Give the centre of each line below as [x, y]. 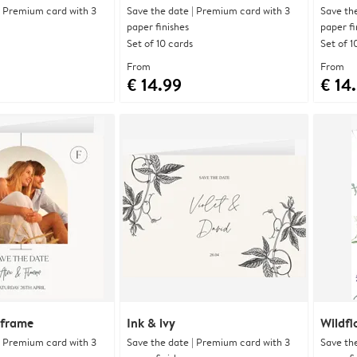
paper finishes [158, 26]
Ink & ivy [151, 322]
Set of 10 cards [160, 43]
